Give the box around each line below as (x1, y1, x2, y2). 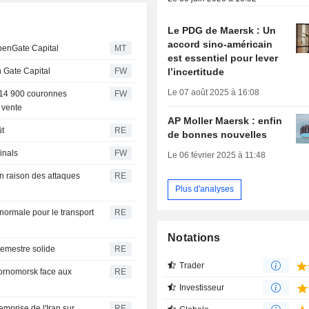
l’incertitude (168, 66, 225, 77)
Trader (179, 260, 205, 270)
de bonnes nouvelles (168, 128, 268, 140)
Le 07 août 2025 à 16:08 (168, 87, 260, 97)
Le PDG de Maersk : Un (168, 24, 277, 36)
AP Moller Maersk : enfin (168, 114, 283, 126)
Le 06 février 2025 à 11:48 (168, 150, 266, 160)
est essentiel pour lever (168, 52, 279, 63)
